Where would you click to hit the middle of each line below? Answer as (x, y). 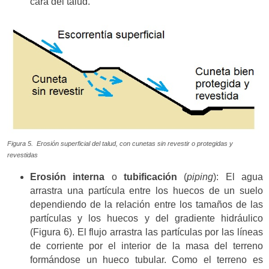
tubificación (151, 177)
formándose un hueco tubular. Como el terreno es (147, 260)
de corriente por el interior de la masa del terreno (147, 246)
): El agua (238, 177)
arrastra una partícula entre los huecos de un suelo (147, 191)
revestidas (22, 155)
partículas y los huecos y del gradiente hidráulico (147, 219)
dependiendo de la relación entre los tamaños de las (147, 205)
